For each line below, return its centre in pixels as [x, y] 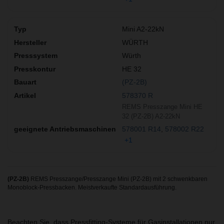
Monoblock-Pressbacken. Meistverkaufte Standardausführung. [92, 188]
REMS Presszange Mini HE [162, 107]
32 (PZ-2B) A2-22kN [151, 116]
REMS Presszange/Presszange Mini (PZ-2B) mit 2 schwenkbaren [118, 179]
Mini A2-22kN [143, 29]
